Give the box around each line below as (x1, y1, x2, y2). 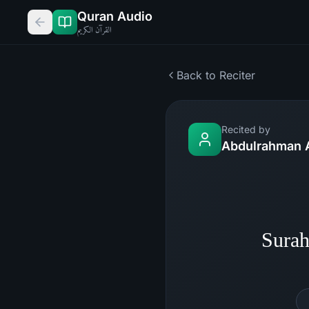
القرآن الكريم (77, 25, 112, 34)
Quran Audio (77, 9, 152, 23)
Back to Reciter (177, 68, 255, 82)
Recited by (221, 123, 270, 135)
